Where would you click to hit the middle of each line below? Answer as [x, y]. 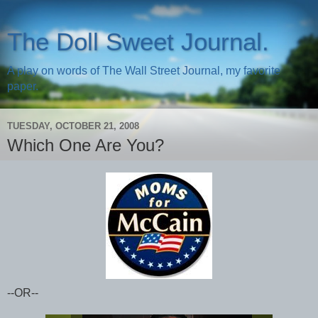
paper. [23, 86]
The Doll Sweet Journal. [138, 42]
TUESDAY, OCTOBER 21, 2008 [73, 126]
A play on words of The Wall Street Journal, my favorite [144, 71]
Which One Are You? [86, 145]
